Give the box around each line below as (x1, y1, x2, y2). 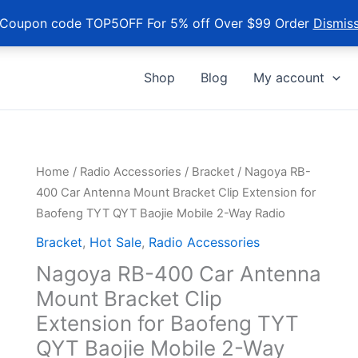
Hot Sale (89, 233, 141, 250)
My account (253, 70, 325, 86)
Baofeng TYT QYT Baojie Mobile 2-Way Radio (35, 206, 285, 221)
